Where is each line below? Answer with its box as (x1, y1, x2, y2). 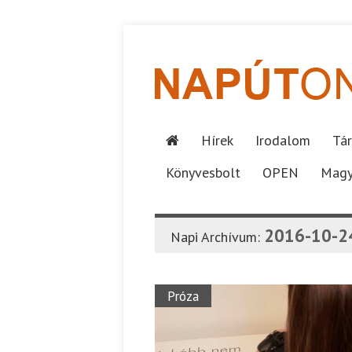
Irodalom (255, 131, 310, 149)
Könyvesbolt (166, 163, 240, 181)
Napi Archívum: (170, 228, 264, 246)
